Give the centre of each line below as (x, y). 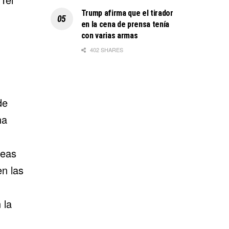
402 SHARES (106, 49)
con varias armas (109, 35)
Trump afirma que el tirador (127, 13)
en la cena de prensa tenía (125, 24)
